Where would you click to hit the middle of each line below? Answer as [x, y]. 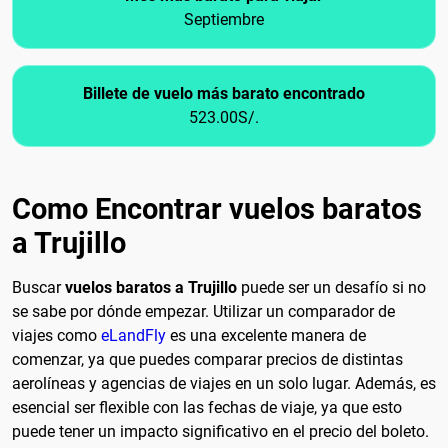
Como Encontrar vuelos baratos [217, 209]
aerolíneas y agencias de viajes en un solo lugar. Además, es [224, 384]
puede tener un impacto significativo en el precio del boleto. [220, 432]
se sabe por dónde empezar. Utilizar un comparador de [203, 312]
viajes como [56, 336]
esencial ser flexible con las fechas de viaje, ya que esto [207, 408]
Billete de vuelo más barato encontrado [224, 94]
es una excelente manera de [266, 336]
